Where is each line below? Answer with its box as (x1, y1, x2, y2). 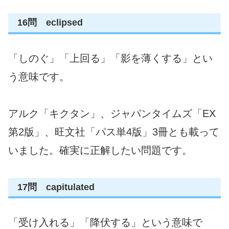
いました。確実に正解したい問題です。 (8, 144, 192, 156)
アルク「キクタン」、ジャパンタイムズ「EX (8, 107, 216, 119)
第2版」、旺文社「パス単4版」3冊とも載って (8, 126, 219, 138)
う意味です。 (8, 71, 70, 82)
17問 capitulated (17, 181, 95, 192)
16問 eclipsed (17, 17, 83, 28)
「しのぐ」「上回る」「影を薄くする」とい (8, 52, 213, 64)
